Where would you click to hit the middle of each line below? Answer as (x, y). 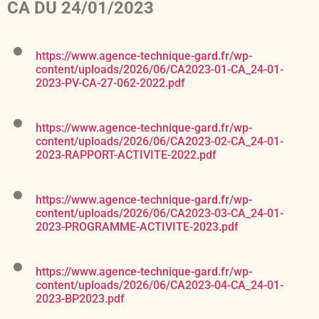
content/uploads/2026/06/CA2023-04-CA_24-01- (159, 286)
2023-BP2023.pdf (80, 299)
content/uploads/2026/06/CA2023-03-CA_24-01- (159, 214)
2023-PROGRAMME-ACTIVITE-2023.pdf (137, 227)
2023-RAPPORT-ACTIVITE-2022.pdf (126, 155)
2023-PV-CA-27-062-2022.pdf (110, 83)
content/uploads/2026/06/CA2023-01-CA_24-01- (159, 70)
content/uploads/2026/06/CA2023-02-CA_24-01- (159, 142)
